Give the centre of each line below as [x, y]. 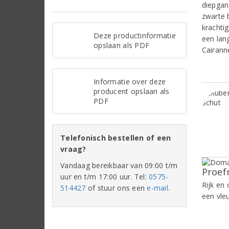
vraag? [73, 149]
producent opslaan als [132, 91]
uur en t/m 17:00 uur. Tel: [105, 176]
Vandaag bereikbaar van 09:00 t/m [119, 165]
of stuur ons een [116, 188]
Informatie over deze [130, 81]
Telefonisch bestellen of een [116, 138]
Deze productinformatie [135, 35]
